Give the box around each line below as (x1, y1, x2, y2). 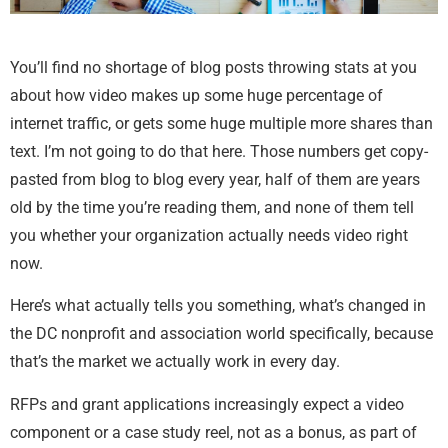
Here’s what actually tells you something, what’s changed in (10, 296, 426, 316)
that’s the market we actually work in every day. (10, 352, 340, 372)
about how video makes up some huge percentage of (10, 85, 383, 105)
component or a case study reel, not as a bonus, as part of (10, 422, 417, 442)
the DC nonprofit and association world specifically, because (10, 324, 433, 344)
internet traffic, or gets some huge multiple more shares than (10, 113, 433, 133)
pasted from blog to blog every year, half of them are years (10, 169, 420, 189)
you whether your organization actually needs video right (10, 225, 408, 245)
